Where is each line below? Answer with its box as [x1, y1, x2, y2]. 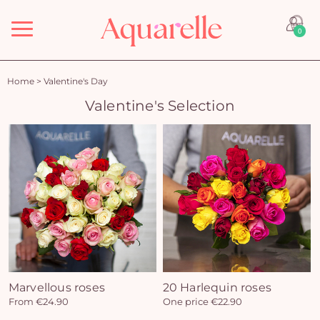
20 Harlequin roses [162, 280, 272, 295]
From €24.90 [8, 296, 69, 308]
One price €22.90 [162, 296, 242, 308]
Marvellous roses [8, 280, 106, 295]
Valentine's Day [44, 76, 108, 86]
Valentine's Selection [84, 97, 236, 114]
